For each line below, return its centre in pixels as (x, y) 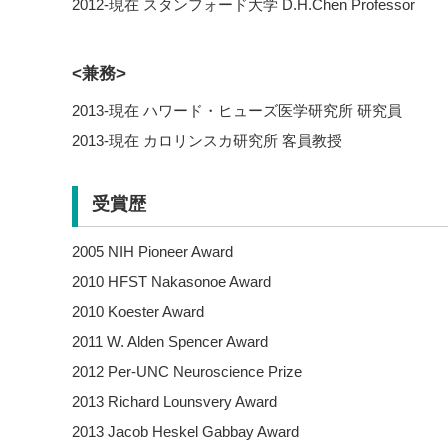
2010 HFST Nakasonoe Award (171, 281)
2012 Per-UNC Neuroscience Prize (187, 371)
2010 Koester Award (138, 311)
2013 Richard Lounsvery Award (174, 401)
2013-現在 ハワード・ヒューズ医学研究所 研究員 (237, 110)
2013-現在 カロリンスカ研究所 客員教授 (207, 140)
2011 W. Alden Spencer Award (170, 341)
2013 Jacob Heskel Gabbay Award (185, 431)
